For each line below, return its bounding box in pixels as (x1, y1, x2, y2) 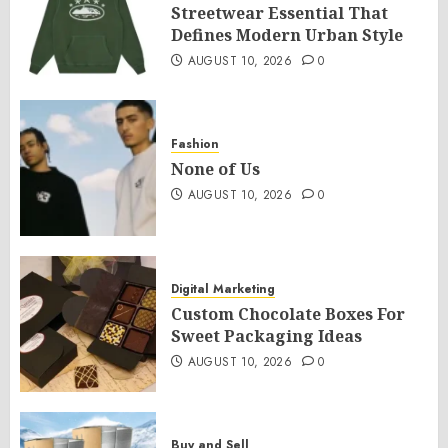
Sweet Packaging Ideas (171, 325, 362, 347)
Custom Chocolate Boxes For (171, 303, 405, 325)
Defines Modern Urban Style (171, 24, 403, 46)
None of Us (171, 158, 260, 180)
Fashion (171, 135, 219, 153)
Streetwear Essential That (171, 2, 388, 24)
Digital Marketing (171, 280, 275, 298)
